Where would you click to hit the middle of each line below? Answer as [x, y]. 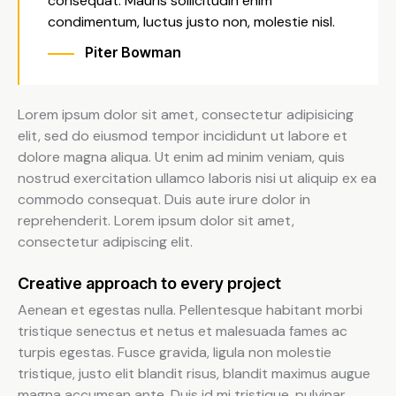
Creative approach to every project [149, 284]
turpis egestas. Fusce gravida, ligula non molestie [175, 353]
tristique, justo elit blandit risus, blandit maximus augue [194, 374]
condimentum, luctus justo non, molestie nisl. [191, 21]
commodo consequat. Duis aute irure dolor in [164, 200]
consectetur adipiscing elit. [105, 242]
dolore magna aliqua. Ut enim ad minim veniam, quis [181, 157]
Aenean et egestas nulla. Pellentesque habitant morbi [190, 310]
